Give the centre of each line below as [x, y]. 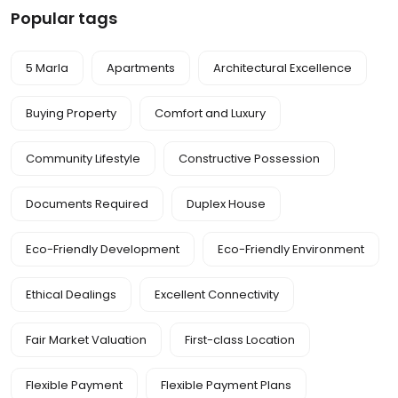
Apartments [141, 68]
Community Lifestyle [83, 159]
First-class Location [240, 340]
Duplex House [226, 204]
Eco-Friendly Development [103, 250]
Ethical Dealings [71, 295]
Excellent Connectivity [217, 295]
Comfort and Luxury [210, 114]
